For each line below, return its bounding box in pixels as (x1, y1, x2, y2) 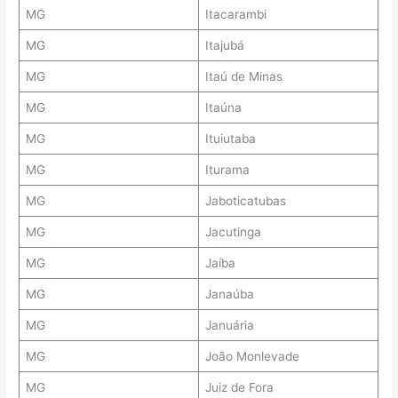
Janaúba (204, 287, 254, 302)
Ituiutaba (204, 131, 256, 147)
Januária (204, 318, 254, 333)
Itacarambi (204, 7, 267, 22)
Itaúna (204, 100, 242, 115)
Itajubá (204, 38, 244, 53)
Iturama (204, 163, 250, 178)
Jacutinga (204, 225, 261, 240)
